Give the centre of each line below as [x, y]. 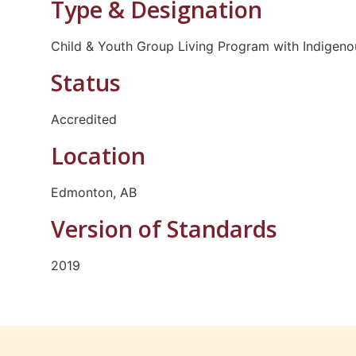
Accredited [83, 119]
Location [98, 155]
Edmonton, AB [93, 192]
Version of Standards [164, 228]
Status [85, 82]
